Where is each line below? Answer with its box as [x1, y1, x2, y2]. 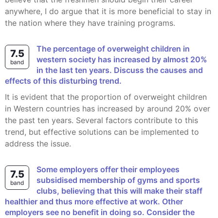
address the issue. [5, 139, 71, 148]
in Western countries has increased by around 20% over [5, 104, 210, 113]
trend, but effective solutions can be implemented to [5, 127, 199, 137]
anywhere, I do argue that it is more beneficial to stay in [5, 6, 211, 16]
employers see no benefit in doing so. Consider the [5, 207, 195, 217]
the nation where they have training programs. [5, 18, 175, 28]
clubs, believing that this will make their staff [36, 186, 202, 196]
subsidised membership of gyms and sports [36, 175, 200, 185]
